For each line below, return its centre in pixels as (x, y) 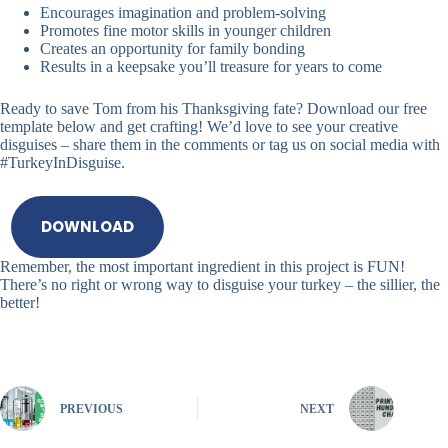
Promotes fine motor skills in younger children (185, 30)
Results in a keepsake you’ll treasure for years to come (211, 66)
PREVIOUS (91, 409)
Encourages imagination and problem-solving (183, 12)
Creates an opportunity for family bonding (172, 48)
